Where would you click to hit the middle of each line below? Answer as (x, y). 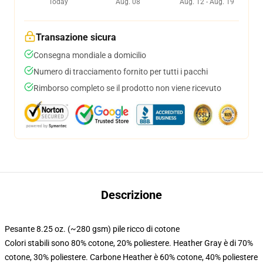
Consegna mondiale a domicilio (90, 55)
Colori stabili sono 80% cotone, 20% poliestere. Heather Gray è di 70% (129, 243)
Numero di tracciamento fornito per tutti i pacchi (121, 72)
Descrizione (131, 195)
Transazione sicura (76, 37)
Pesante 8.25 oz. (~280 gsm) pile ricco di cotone (92, 229)
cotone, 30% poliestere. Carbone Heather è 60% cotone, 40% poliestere (131, 257)
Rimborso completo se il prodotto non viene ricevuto (127, 88)
